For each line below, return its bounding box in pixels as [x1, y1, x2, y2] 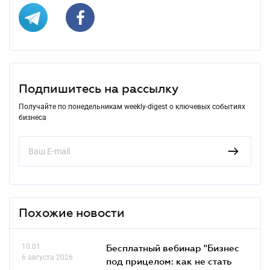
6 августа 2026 [22, 253, 73, 262]
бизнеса [19, 113, 46, 122]
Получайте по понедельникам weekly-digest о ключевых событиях [19, 102, 245, 111]
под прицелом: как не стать [106, 255, 231, 266]
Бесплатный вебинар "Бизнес [106, 242, 239, 253]
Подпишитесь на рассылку [19, 81, 178, 95]
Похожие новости [19, 206, 125, 219]
